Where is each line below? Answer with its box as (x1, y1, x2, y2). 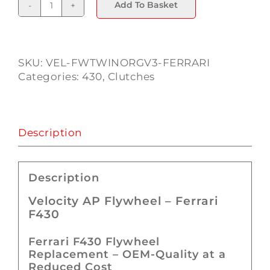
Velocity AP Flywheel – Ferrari (28, 193, 218, 208)
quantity (50, 46, 96, 59)
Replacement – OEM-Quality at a (28, 248, 226, 261)
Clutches (107, 70, 155, 83)
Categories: (18, 70, 82, 83)
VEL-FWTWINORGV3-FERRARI (45, 56, 210, 69)
